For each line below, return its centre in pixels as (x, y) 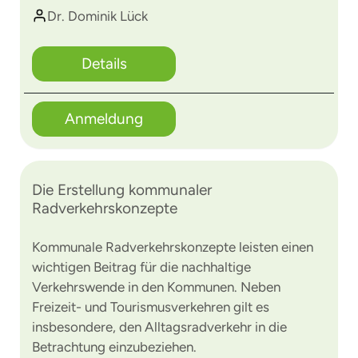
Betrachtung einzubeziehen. (114, 347)
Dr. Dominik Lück (97, 16)
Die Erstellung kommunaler (122, 190)
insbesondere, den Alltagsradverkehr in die (159, 327)
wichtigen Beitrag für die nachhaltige (141, 267)
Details (104, 64)
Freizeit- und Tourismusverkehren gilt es (151, 307)
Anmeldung (104, 119)
